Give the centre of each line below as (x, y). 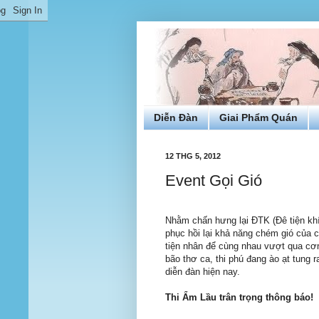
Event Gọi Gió (214, 181)
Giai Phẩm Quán (258, 118)
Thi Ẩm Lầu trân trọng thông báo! (239, 298)
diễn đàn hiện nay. (203, 272)
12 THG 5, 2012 (193, 156)
